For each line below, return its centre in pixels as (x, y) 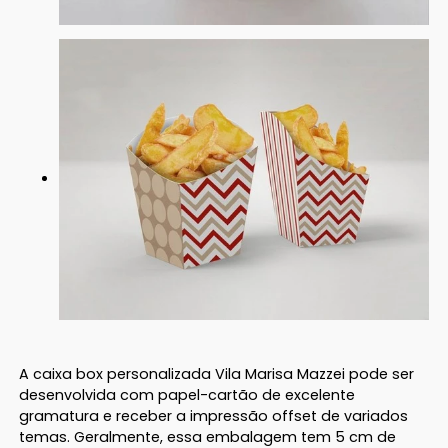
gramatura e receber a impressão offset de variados (214, 416)
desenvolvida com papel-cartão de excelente (187, 395)
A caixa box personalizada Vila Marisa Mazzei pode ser (217, 374)
